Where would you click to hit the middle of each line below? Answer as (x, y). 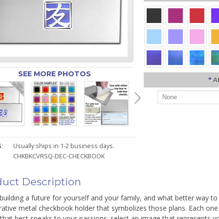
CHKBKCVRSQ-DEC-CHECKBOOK (59, 156)
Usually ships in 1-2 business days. (64, 146)
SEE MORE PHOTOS (54, 74)
